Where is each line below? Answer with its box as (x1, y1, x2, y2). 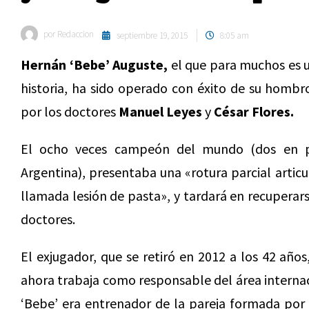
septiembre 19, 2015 (117, 30, 188, 41)
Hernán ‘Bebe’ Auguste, (21, 56, 168, 73)
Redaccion (55, 28, 94, 40)
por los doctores (21, 103, 119, 120)
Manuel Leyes (119, 103, 202, 120)
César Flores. (211, 103, 294, 120)
